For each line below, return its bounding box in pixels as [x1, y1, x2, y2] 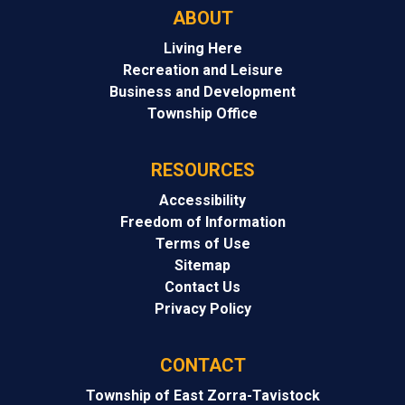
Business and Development [109, 83, 296, 101]
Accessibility [159, 192, 246, 210]
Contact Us [165, 278, 240, 297]
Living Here [163, 40, 242, 58]
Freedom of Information [119, 213, 286, 231]
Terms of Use [155, 235, 250, 253]
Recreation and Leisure [122, 61, 283, 80]
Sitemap [174, 257, 231, 275]
